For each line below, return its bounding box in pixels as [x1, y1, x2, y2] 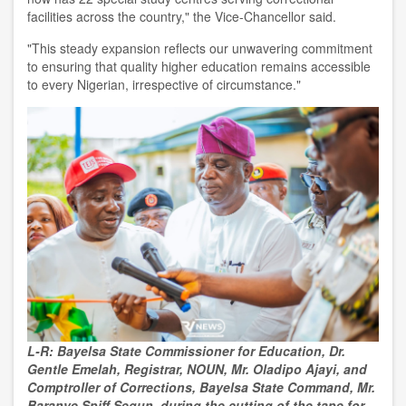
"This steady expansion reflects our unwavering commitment [27, 39, 372, 57]
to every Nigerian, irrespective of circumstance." [27, 75, 301, 93]
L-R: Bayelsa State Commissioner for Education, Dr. [27, 342, 345, 360]
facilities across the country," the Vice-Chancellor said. [27, 7, 336, 25]
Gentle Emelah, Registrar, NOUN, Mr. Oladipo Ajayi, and [27, 360, 371, 378]
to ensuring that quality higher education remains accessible [27, 57, 371, 75]
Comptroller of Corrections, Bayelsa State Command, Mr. [27, 378, 375, 396]
